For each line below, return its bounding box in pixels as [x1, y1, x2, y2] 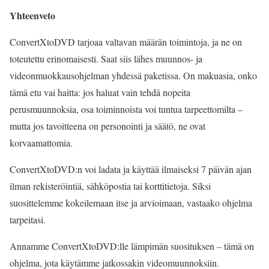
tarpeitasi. [10, 213, 46, 226]
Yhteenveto [10, 8, 55, 22]
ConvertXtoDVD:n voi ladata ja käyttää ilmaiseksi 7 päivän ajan [10, 163, 252, 175]
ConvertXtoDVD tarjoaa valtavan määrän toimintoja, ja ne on [10, 35, 242, 48]
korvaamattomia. [10, 136, 73, 149]
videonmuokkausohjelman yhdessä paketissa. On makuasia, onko [10, 69, 257, 82]
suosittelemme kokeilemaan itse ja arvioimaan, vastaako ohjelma [10, 196, 252, 209]
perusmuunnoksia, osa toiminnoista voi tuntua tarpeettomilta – [10, 103, 243, 115]
